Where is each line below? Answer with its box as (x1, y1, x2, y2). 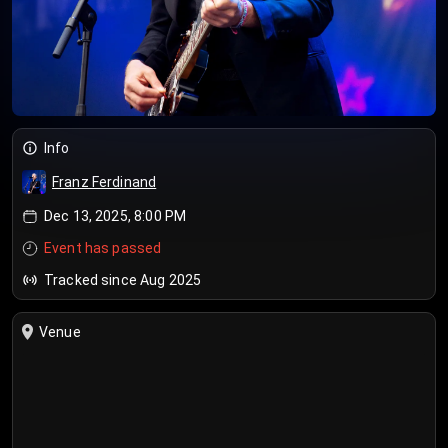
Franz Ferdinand (52, 174, 157, 190)
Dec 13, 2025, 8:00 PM (44, 208, 187, 224)
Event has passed (44, 240, 162, 256)
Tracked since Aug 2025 (44, 272, 202, 288)
